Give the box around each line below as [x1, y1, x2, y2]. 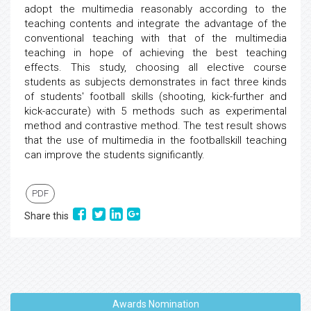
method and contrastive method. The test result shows [24, 119, 287, 132]
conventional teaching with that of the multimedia [24, 32, 287, 44]
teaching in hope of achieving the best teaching [24, 47, 287, 59]
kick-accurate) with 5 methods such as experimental [24, 105, 287, 117]
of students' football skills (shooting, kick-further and [24, 90, 287, 103]
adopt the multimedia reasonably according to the [24, 3, 287, 15]
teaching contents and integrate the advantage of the [24, 17, 287, 30]
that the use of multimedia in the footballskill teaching [24, 134, 287, 146]
